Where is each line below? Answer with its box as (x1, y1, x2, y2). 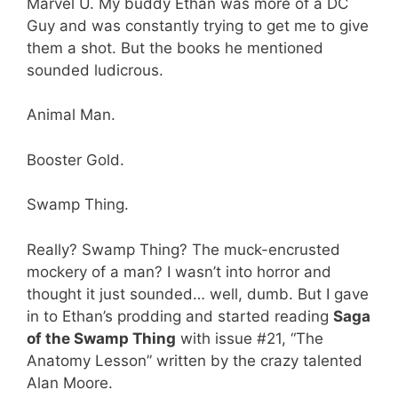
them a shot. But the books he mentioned (27, 38, 323, 57)
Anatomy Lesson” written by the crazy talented (27, 351, 362, 370)
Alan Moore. (27, 373, 113, 392)
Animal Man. (27, 106, 115, 124)
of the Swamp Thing (27, 329, 176, 347)
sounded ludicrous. (27, 60, 163, 79)
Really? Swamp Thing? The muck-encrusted (27, 240, 340, 259)
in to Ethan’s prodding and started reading (27, 306, 333, 325)
